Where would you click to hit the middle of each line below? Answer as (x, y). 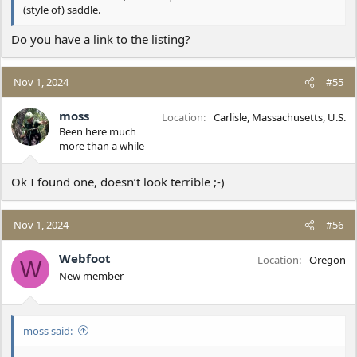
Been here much (98, 132)
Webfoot (85, 259)
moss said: (48, 330)
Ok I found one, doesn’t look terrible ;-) (118, 182)
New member (91, 276)
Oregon (328, 260)
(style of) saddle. (62, 9)
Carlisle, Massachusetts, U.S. (280, 118)
